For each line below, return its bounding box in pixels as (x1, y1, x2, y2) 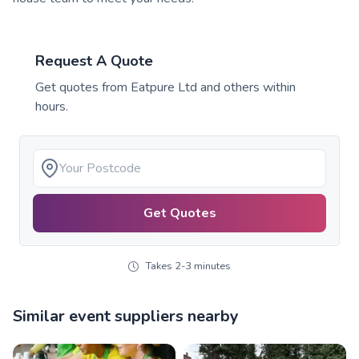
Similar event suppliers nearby (13, 305, 239, 327)
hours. (35, 97, 68, 115)
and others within (197, 78, 296, 96)
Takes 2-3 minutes (145, 259, 231, 274)
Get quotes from (35, 78, 131, 96)
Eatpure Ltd (131, 78, 197, 96)
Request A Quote (35, 50, 153, 71)
